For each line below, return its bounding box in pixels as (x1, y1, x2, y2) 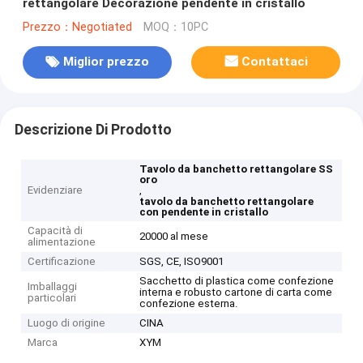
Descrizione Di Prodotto (14, 121, 172, 138)
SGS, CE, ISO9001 (139, 255, 224, 268)
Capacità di (28, 224, 83, 237)
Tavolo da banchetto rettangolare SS (139, 163, 334, 176)
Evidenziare (28, 184, 83, 197)
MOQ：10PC (143, 19, 208, 34)
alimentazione (28, 236, 96, 249)
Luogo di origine (28, 317, 106, 330)
